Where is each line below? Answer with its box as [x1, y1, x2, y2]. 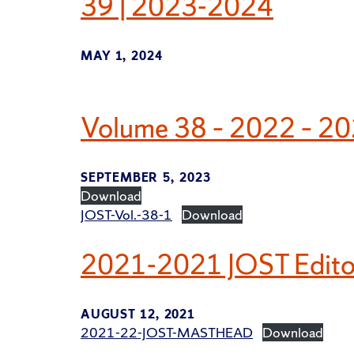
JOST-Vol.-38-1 [81, 205, 172, 224]
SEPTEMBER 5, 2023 [81, 169, 211, 186]
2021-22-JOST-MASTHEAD [81, 322, 253, 341]
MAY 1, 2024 [81, 47, 163, 64]
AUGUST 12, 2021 [81, 305, 195, 322]
